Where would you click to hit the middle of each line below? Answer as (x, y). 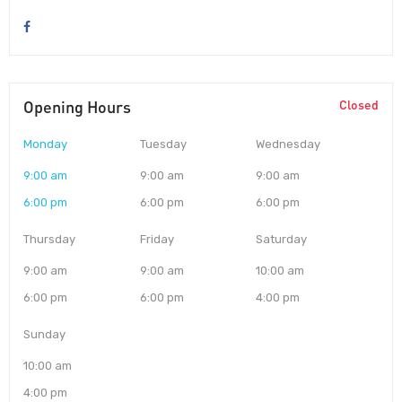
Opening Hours (77, 107)
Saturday (282, 240)
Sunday (44, 335)
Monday (45, 144)
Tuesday (163, 144)
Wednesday (288, 144)
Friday (157, 240)
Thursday (49, 240)
